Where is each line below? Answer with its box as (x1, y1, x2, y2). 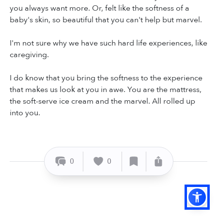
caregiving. (10, 49, 49, 61)
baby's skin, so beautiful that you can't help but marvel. (10, 15, 202, 26)
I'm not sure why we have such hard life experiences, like (10, 38, 207, 49)
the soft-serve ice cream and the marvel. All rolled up (10, 96, 195, 107)
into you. (10, 108, 40, 119)
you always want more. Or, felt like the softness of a (10, 3, 189, 14)
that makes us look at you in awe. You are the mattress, (10, 84, 201, 95)
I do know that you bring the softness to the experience (10, 73, 202, 84)
